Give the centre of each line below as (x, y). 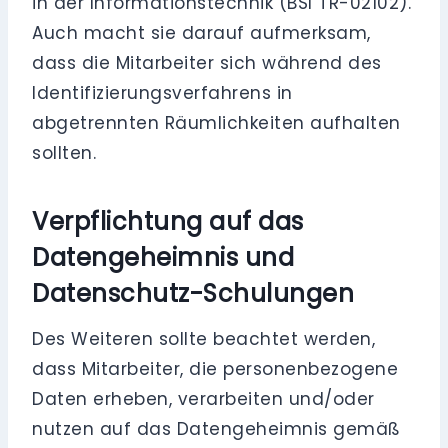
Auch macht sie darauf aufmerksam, (201, 33)
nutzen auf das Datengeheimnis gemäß (216, 429)
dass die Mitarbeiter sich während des (207, 63)
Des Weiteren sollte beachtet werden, (204, 339)
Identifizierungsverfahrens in (162, 93)
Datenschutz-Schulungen (193, 294)
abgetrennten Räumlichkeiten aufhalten (216, 123)
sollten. (64, 153)
